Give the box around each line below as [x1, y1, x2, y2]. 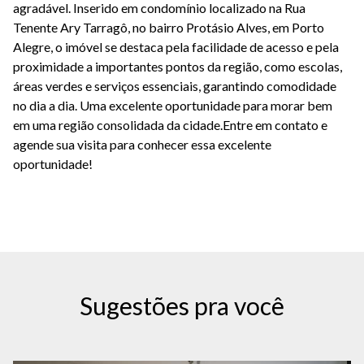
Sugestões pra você [80, 291, 284, 320]
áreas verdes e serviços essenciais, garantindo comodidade [13, 78, 336, 93]
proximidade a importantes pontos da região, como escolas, [13, 58, 342, 74]
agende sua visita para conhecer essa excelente [13, 136, 271, 152]
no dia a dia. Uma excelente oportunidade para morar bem [13, 97, 332, 113]
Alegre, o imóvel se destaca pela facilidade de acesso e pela [13, 39, 339, 54]
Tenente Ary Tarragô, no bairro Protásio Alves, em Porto [13, 19, 324, 35]
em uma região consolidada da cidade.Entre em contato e [13, 117, 327, 132]
